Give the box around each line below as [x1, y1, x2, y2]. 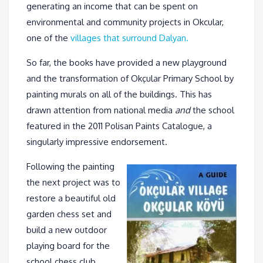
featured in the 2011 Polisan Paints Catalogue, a [26, 120, 212, 131]
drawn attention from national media [26, 104, 175, 116]
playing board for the [26, 240, 110, 251]
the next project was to [26, 176, 120, 188]
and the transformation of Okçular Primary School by [26, 72, 234, 84]
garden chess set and [26, 208, 112, 220]
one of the [26, 32, 70, 43]
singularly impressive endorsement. [26, 136, 167, 147]
